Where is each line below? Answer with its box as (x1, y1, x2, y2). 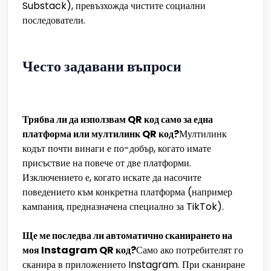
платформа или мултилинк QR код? (22, 127, 179, 141)
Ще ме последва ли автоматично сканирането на (22, 229, 232, 243)
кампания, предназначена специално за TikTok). (22, 200, 224, 214)
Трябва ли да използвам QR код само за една (22, 113, 213, 126)
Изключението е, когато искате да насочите (22, 171, 201, 184)
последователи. (22, 13, 85, 27)
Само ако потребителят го (136, 243, 243, 257)
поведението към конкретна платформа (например (22, 185, 232, 199)
